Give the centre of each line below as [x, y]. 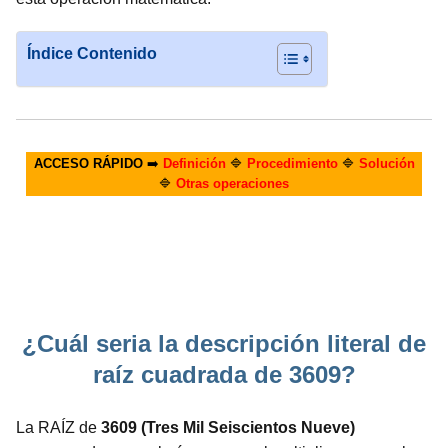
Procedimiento [292, 163]
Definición [194, 163]
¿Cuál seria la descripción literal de [224, 343]
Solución [386, 163]
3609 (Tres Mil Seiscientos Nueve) [228, 427]
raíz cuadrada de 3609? [224, 374]
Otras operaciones [232, 183]
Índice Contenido [92, 53]
